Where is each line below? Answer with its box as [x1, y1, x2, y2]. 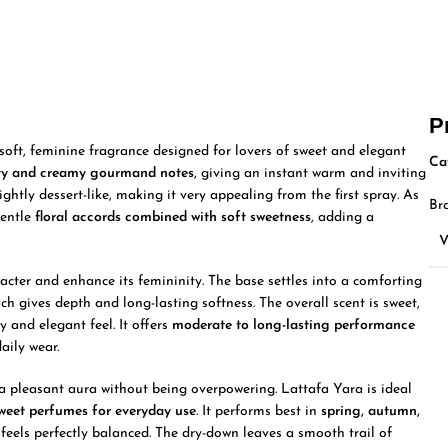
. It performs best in [196, 403, 322, 419]
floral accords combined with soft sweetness [35, 209, 312, 225]
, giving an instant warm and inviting [194, 165, 427, 181]
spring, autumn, [321, 403, 421, 419]
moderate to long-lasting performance [172, 317, 416, 333]
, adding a [311, 209, 375, 225]
